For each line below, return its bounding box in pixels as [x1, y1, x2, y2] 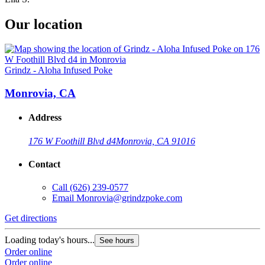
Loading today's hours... [5, 235, 95, 245]
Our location [5, 16, 82, 32]
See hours [99, 236, 134, 245]
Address [28, 112, 62, 123]
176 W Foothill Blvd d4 [28, 135, 116, 146]
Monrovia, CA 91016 [116, 135, 195, 146]
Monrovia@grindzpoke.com [76, 193, 182, 203]
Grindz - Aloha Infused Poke [5, 65, 112, 76]
